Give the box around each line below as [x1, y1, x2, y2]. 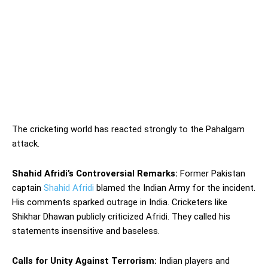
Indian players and [157, 255, 230, 266]
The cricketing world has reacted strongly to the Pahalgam [12, 123, 245, 135]
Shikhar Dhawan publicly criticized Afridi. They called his [12, 211, 230, 222]
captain [12, 182, 41, 193]
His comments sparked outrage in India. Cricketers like [12, 196, 227, 208]
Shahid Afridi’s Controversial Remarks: [12, 167, 178, 179]
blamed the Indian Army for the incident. [96, 182, 255, 193]
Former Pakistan [178, 167, 245, 179]
